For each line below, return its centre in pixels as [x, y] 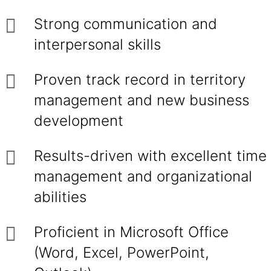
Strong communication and [126, 24]
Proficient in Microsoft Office [131, 232]
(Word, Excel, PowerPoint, [122, 253]
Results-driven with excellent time [150, 156]
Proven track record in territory [140, 80]
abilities [60, 197]
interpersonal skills [97, 44]
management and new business [142, 100]
